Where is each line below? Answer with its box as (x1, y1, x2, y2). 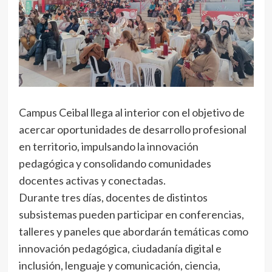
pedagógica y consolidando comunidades (18, 157, 211, 171)
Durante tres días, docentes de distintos (18, 191, 208, 205)
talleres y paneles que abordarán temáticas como (18, 225, 248, 239)
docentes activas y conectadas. (18, 174, 166, 188)
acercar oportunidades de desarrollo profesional (18, 123, 246, 137)
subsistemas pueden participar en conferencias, (18, 208, 244, 222)
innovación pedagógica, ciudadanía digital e (18, 242, 222, 256)
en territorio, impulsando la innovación (18, 140, 199, 154)
